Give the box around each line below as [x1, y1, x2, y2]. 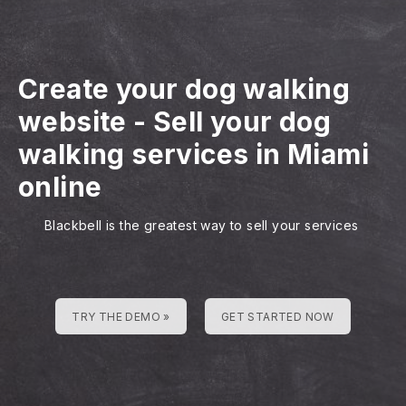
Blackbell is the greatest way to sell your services [44, 217, 359, 233]
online [18, 170, 102, 203]
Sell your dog [153, 105, 332, 138]
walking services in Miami [18, 138, 369, 170]
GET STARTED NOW [220, 310, 334, 324]
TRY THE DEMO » [72, 310, 170, 324]
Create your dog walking [18, 72, 351, 105]
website [18, 105, 127, 138]
